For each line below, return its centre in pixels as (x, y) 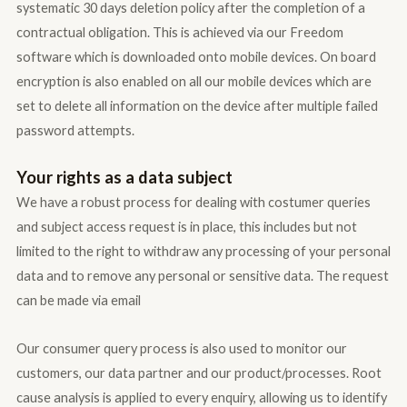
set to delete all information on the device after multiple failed (197, 105)
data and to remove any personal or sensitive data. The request (202, 276)
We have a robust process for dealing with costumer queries (193, 203)
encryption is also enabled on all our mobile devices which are (194, 81)
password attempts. (75, 130)
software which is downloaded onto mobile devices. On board (196, 56)
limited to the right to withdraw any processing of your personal (203, 252)
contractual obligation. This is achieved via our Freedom (179, 32)
